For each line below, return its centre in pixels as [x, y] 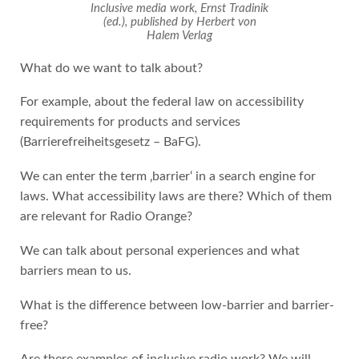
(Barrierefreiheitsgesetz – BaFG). [110, 142]
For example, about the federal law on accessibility [161, 102]
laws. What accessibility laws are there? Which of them [175, 197]
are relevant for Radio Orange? [106, 217]
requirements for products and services [130, 122]
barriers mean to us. [75, 270]
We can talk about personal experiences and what [159, 250]
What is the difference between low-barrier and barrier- [177, 305]
